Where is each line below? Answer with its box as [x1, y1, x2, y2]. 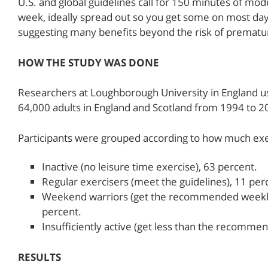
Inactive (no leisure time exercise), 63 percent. [42, 160, 257, 174]
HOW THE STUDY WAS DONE [18, 55, 159, 69]
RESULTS [18, 249, 61, 264]
